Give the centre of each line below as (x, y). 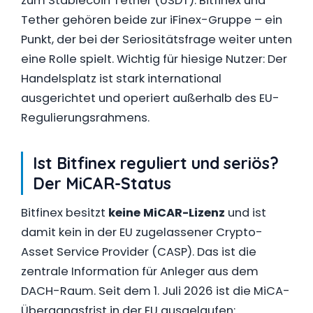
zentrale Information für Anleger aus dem (140, 271)
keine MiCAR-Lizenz (167, 213)
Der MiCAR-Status (102, 183)
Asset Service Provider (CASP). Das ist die (139, 252)
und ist (246, 213)
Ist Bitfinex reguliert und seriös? (156, 163)
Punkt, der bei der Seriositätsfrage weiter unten (156, 39)
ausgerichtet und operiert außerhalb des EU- (150, 98)
